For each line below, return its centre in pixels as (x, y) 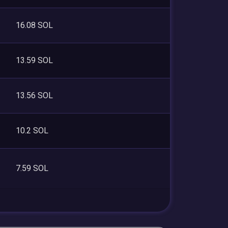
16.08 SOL (34, 25)
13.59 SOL (34, 60)
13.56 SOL (34, 95)
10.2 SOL (32, 130)
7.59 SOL (32, 168)
